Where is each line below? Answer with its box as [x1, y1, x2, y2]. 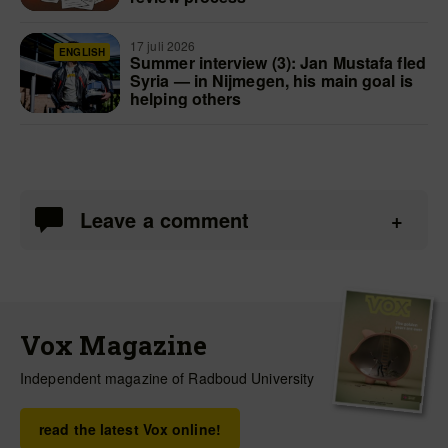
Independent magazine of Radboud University [20, 368, 315, 388]
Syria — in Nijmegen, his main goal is [130, 69, 413, 92]
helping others [130, 87, 242, 110]
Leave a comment [80, 205, 250, 234]
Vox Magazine [20, 328, 208, 362]
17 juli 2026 [130, 37, 199, 54]
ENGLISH [59, 45, 105, 59]
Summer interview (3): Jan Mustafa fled [130, 51, 426, 74]
